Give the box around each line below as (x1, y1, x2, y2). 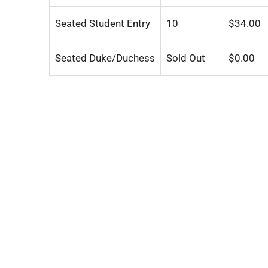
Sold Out (166, 52, 205, 64)
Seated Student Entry (54, 17, 150, 29)
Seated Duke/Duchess (54, 52, 155, 64)
